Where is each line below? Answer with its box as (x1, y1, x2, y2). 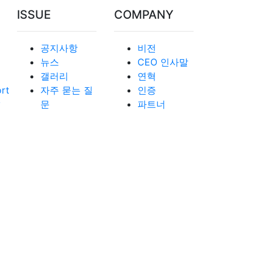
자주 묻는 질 (40, 84, 93, 96)
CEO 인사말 (137, 56, 188, 68)
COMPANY (113, 8, 174, 22)
